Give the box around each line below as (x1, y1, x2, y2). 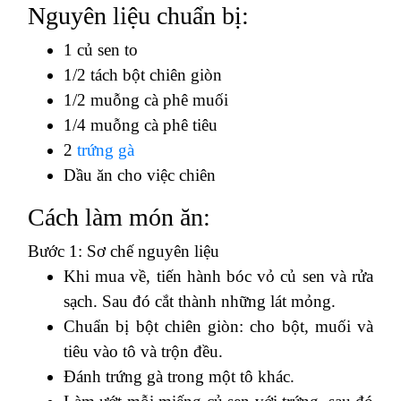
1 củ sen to (64, 39, 138, 59)
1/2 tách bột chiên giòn (64, 64, 222, 84)
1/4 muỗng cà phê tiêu (64, 115, 218, 134)
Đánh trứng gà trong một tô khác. (64, 366, 294, 386)
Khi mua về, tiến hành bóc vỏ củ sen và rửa (64, 266, 373, 286)
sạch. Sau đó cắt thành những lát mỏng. (64, 291, 336, 311)
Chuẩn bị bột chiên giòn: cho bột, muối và (64, 316, 373, 336)
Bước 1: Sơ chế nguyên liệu (28, 241, 219, 260)
